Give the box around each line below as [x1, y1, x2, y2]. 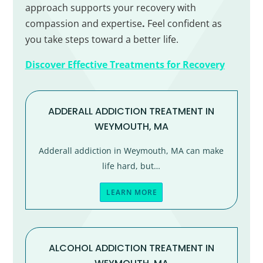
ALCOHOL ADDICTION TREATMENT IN [48, 241, 214, 255]
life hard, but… [102, 160, 161, 172]
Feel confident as [144, 17, 222, 31]
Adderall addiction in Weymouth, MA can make [39, 145, 224, 157]
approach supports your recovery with [25, 1, 196, 15]
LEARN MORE [106, 187, 158, 198]
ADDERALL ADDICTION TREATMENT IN [48, 104, 215, 119]
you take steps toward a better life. [25, 33, 178, 46]
